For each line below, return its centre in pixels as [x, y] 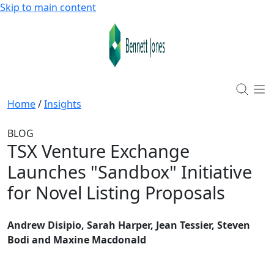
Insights [63, 104]
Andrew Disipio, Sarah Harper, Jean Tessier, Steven [129, 225]
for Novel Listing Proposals [116, 192]
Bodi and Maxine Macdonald [77, 239]
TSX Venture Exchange [98, 150]
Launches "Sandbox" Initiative [130, 171]
